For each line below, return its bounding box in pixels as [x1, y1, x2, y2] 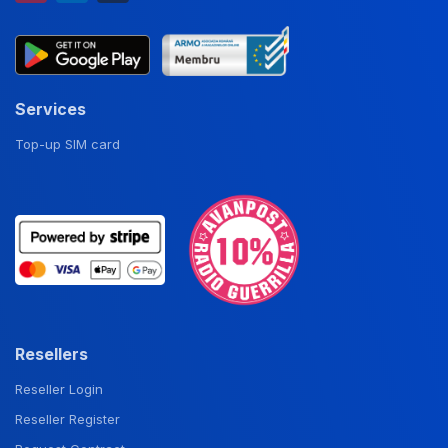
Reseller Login [15, 380, 103, 397]
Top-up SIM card [15, 135, 120, 152]
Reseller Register [15, 410, 120, 427]
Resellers [15, 344, 88, 364]
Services [15, 99, 86, 119]
